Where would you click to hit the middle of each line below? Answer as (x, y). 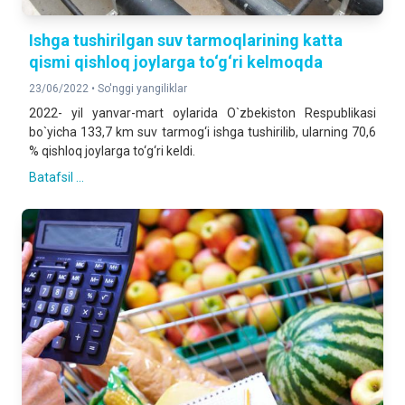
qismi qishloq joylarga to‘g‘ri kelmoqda (176, 62)
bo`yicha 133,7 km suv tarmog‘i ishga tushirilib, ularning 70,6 (202, 132)
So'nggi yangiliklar (142, 89)
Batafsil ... (57, 177)
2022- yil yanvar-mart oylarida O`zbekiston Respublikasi (202, 113)
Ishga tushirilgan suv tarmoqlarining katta (186, 40)
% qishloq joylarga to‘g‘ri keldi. (112, 151)
